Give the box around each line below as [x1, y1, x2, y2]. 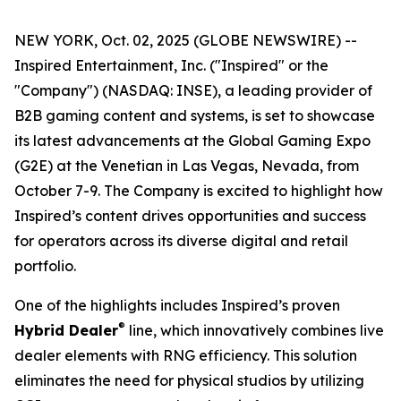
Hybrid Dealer [14, 321, 118, 339]
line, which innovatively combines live [125, 321, 384, 339]
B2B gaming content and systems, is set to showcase [14, 107, 375, 124]
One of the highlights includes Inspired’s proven [14, 296, 340, 314]
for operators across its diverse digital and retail [14, 232, 348, 250]
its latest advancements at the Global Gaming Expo [14, 132, 371, 149]
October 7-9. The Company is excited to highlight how [14, 182, 383, 200]
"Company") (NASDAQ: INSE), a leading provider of [14, 81, 372, 99]
